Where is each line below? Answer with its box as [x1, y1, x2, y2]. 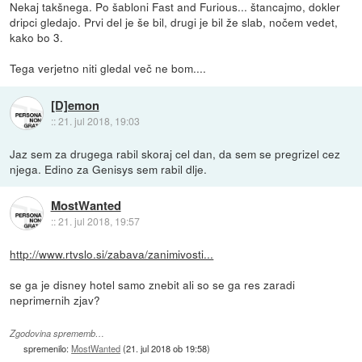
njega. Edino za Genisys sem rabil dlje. [10, 160, 208, 177]
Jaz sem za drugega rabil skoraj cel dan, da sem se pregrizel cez [10, 145, 341, 162]
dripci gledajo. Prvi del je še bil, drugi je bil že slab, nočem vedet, [10, 14, 339, 31]
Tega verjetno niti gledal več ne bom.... [10, 60, 207, 77]
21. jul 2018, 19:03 [57, 113, 140, 128]
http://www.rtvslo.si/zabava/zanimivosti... [10, 245, 214, 262]
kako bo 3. [10, 29, 64, 46]
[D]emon [50, 95, 99, 114]
